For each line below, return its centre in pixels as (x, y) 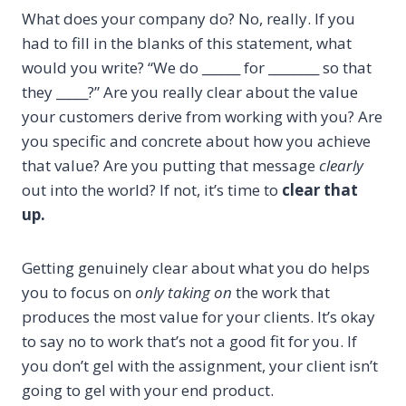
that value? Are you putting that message (170, 166)
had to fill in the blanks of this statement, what (187, 43)
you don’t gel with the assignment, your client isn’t (200, 366)
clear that (320, 190)
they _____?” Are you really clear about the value (190, 92)
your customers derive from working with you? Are (202, 117)
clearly (341, 166)
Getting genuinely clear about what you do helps (196, 268)
